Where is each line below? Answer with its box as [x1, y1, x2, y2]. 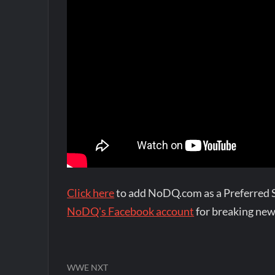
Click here [67, 186, 115, 199]
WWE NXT [67, 262, 109, 273]
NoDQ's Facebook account [67, 204, 195, 218]
